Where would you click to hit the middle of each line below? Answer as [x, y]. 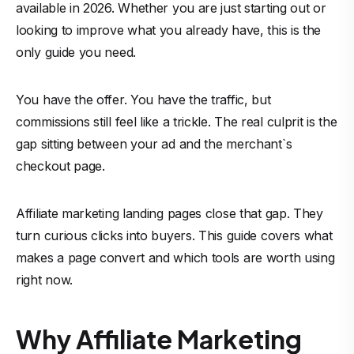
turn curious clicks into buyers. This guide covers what [174, 235]
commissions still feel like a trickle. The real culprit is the [177, 122]
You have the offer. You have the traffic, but [143, 100]
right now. [44, 280]
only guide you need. [76, 52]
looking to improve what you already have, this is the [169, 30]
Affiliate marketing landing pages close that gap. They [169, 213]
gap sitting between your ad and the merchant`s [154, 144]
